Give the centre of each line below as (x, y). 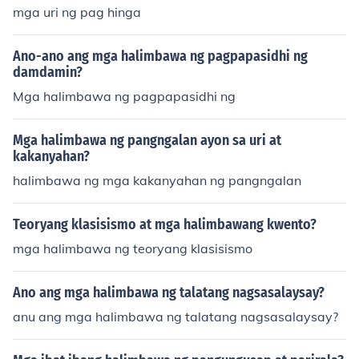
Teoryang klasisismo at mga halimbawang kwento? (165, 224)
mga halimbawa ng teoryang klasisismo (133, 248)
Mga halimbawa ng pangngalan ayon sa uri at (147, 140)
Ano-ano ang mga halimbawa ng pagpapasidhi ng (160, 56)
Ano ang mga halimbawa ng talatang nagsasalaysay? (169, 292)
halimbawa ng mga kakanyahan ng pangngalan (157, 180)
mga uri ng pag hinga (77, 12)
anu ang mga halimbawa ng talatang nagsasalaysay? (175, 317)
